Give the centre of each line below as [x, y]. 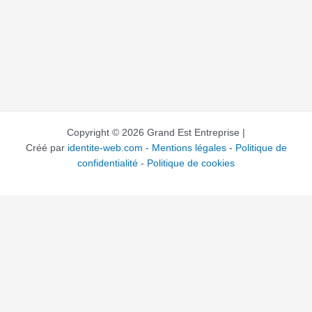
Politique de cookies [191, 163]
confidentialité [108, 163]
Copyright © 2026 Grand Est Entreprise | [156, 132]
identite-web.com [105, 148]
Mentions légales [189, 148]
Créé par [46, 148]
